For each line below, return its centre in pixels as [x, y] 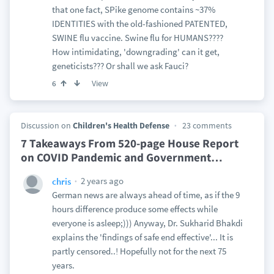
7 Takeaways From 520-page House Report [129, 143]
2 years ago [101, 181]
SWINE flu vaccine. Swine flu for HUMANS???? [137, 38]
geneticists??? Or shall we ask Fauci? [120, 66]
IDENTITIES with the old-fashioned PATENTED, [139, 24]
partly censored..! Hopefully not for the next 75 [139, 251]
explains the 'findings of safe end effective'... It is [142, 237]
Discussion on [46, 125]
